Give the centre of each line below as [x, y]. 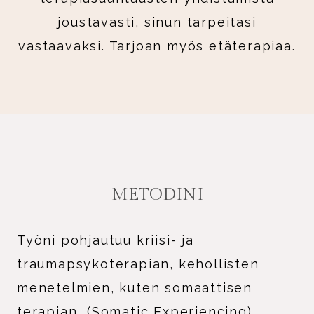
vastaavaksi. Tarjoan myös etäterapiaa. [157, 46]
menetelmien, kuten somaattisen [135, 287]
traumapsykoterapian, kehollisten [138, 264]
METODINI [157, 194]
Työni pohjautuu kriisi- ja [105, 240]
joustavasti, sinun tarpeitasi [157, 22]
